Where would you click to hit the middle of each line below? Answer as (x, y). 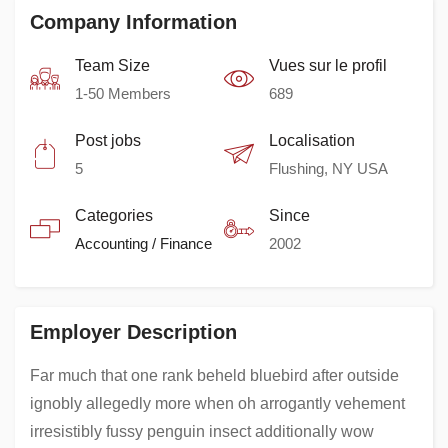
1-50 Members (123, 93)
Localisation (312, 140)
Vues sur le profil (328, 65)
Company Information (133, 22)
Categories (114, 215)
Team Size (112, 65)
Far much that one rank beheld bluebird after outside (214, 375)
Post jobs (108, 140)
